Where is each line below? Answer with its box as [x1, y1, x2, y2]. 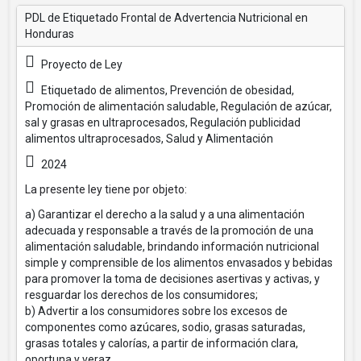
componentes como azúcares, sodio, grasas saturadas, [25, 321, 305, 334]
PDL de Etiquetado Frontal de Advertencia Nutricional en [25, 11, 308, 24]
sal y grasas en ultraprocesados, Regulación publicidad [25, 116, 301, 129]
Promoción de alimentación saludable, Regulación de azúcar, [25, 100, 332, 113]
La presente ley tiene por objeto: [25, 183, 187, 196]
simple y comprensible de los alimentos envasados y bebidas [25, 256, 333, 269]
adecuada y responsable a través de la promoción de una [25, 224, 313, 237]
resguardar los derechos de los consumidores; [25, 288, 258, 301]
